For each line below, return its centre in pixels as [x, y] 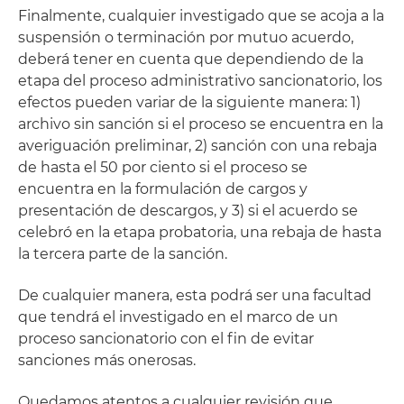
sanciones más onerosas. [107, 360]
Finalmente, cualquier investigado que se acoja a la [201, 16]
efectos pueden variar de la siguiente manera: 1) [189, 102]
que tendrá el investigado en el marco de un [178, 317]
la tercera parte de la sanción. [123, 254]
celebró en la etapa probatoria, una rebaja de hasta [200, 232]
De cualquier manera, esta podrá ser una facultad [195, 295]
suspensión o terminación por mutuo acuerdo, [186, 37]
